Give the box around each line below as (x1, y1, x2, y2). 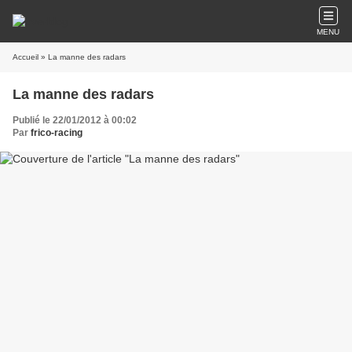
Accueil (13, 53, 38, 61)
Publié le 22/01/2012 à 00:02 (13, 115, 137, 126)
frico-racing (31, 127, 82, 138)
